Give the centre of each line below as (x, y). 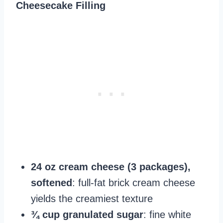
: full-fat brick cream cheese (134, 183)
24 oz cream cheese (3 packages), (111, 167)
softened (52, 183)
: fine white (167, 215)
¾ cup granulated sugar (87, 215)
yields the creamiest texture (92, 199)
